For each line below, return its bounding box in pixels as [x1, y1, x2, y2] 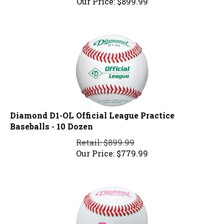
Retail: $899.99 [76, 132, 134, 143]
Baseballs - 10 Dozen [10, 116, 93, 127]
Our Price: [76, 143, 114, 154]
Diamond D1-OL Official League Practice [10, 105, 174, 116]
